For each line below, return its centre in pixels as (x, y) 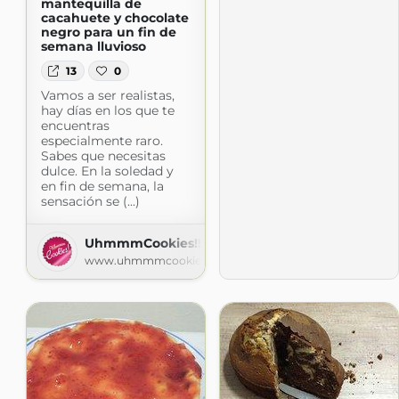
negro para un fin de (108, 33)
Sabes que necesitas (103, 155)
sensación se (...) (90, 201)
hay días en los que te (107, 110)
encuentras (75, 125)
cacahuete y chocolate (114, 18)
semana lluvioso (93, 47)
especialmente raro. (102, 140)
